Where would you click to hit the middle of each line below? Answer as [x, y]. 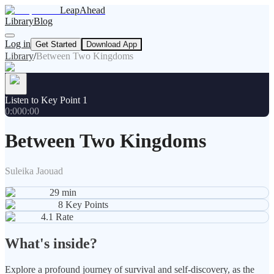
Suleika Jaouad [34, 171]
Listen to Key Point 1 [46, 100]
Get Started [56, 44]
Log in [18, 44]
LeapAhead [83, 10]
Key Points [87, 204]
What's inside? [51, 243]
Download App [112, 44]
